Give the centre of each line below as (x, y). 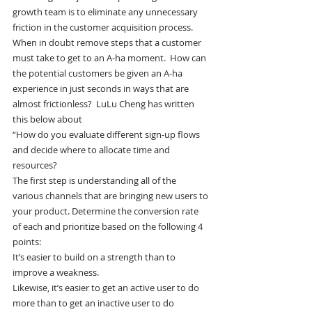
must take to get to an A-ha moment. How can (110, 58)
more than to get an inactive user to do (94, 303)
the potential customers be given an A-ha (99, 73)
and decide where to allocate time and (92, 150)
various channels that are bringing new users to (111, 196)
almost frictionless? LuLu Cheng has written (104, 104)
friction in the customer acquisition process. (104, 28)
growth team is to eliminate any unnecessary (106, 12)
